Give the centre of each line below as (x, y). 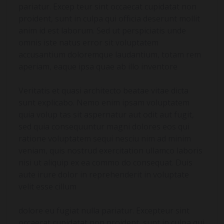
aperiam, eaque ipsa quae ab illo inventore (98, 67)
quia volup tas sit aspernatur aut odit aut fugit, (106, 115)
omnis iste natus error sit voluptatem (88, 43)
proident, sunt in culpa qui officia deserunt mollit (109, 19)
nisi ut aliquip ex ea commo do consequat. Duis (105, 163)
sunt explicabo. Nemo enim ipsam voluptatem (104, 103)
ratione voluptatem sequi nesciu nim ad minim (105, 139)
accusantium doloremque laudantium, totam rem (110, 55)
